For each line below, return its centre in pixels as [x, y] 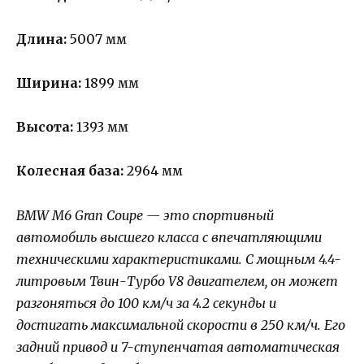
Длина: [41, 39]
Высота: [45, 127]
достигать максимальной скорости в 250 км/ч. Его [181, 325]
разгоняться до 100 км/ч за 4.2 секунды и [146, 303]
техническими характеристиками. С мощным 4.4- [179, 259]
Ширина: [49, 83]
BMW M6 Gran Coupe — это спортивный [145, 215]
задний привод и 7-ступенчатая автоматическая [178, 347]
